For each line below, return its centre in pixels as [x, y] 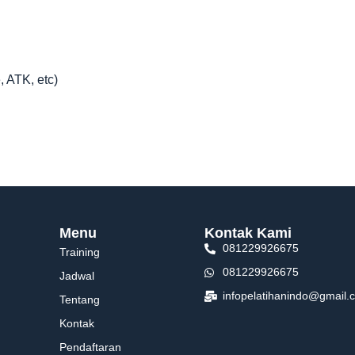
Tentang [79, 300]
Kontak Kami [248, 233]
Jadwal [76, 276]
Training [79, 252]
